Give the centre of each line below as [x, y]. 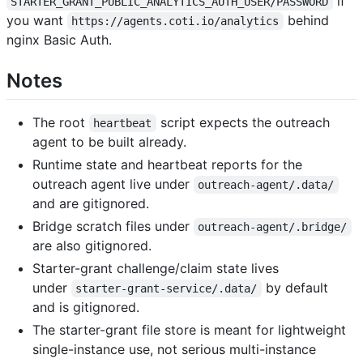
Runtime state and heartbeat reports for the [167, 165]
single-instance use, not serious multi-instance [174, 350]
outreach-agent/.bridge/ [273, 227]
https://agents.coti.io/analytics [175, 21]
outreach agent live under [113, 184]
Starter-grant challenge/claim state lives [156, 269]
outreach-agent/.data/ [266, 185]
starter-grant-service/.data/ [167, 289]
